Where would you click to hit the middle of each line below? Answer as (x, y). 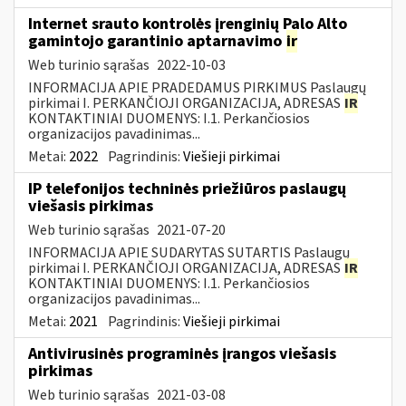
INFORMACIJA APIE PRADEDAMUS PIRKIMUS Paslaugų (197, 87)
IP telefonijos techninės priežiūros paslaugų (187, 188)
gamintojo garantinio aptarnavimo (157, 41)
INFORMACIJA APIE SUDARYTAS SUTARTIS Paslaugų (189, 252)
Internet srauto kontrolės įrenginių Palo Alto (188, 24)
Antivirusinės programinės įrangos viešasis (182, 353)
